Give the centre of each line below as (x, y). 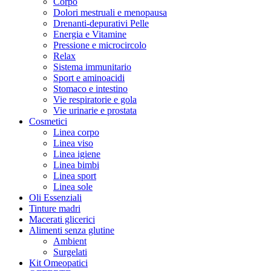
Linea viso (73, 143)
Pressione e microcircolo (100, 45)
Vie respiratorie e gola (95, 99)
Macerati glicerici (62, 219)
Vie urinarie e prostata (95, 110)
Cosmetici (48, 121)
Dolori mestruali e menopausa (110, 12)
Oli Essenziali (55, 197)
